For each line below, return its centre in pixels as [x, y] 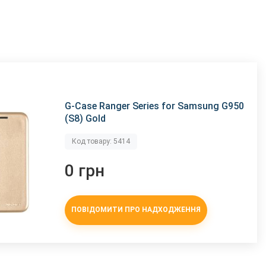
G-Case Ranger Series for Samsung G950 [155, 106]
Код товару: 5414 [101, 141]
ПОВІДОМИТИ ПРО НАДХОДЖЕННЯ [136, 210]
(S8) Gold [85, 118]
